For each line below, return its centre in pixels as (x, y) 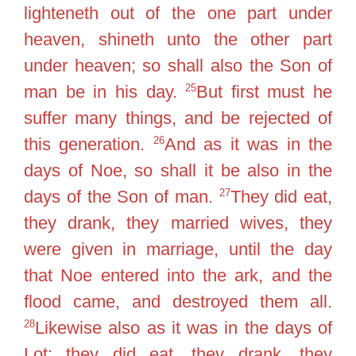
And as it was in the (248, 144)
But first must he (264, 91)
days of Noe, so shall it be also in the (178, 170)
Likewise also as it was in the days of (184, 327)
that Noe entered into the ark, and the (178, 275)
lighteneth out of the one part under (178, 13)
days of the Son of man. (122, 196)
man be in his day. (105, 91)
